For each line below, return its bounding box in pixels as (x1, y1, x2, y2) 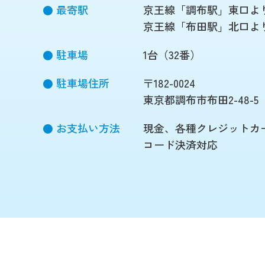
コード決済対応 (143, 137, 218, 152)
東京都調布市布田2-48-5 (143, 92, 258, 107)
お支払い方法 (56, 120, 120, 135)
